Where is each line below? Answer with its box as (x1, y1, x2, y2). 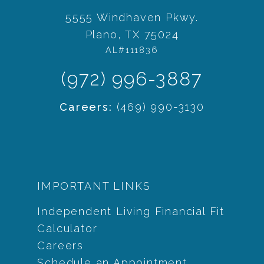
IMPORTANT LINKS (37, 179, 151, 192)
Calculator (37, 222, 98, 235)
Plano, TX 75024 (85, 28, 179, 41)
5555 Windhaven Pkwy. (65, 11, 199, 24)
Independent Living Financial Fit (37, 204, 225, 217)
